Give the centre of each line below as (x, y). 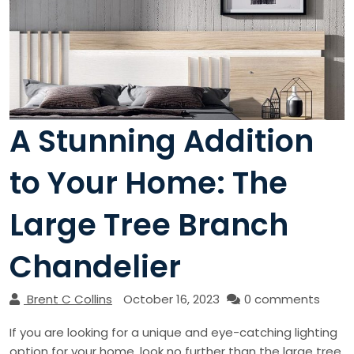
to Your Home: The (149, 183)
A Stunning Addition (162, 141)
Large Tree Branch (149, 225)
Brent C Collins (70, 299)
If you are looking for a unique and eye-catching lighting (173, 333)
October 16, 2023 (171, 299)
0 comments (282, 299)
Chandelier (95, 267)
